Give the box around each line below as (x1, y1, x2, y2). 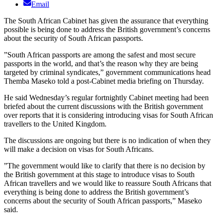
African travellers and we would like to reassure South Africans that (4, 179, 211, 188)
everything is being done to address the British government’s (4, 188, 189, 197)
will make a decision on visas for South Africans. (4, 145, 154, 154)
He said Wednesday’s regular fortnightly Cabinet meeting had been (4, 93, 209, 102)
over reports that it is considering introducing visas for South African (4, 111, 213, 120)
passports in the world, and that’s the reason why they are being (4, 59, 198, 68)
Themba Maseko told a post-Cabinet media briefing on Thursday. (4, 77, 204, 86)
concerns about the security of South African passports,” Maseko (4, 197, 202, 205)
